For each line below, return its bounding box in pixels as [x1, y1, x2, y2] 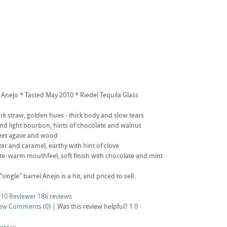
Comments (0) [8, 202, 51, 211]
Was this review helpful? [57, 202, 129, 211]
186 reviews [37, 192, 72, 201]
